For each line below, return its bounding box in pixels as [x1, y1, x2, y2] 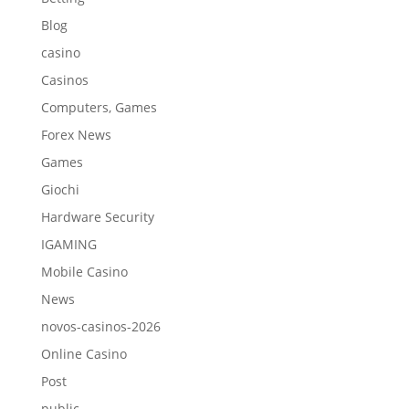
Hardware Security [40, 208, 154, 225]
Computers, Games [40, 99, 157, 116]
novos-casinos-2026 [40, 318, 161, 335]
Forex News [40, 126, 111, 143]
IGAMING [40, 236, 97, 253]
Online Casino [40, 345, 127, 362]
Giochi [40, 181, 79, 198]
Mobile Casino [40, 263, 128, 280]
